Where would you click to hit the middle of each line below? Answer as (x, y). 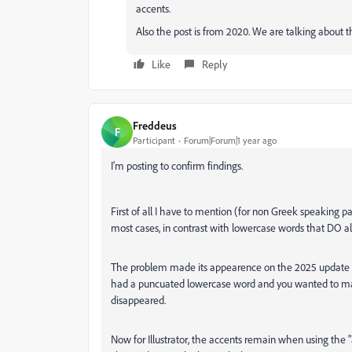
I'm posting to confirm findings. (177, 165)
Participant (154, 140)
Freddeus (155, 125)
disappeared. (138, 300)
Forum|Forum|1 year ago (230, 140)
